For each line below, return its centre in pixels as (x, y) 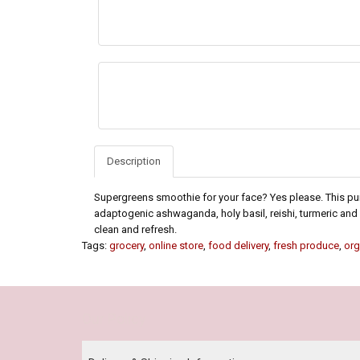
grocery (127, 246)
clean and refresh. (135, 230)
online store (176, 246)
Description (134, 162)
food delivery (238, 246)
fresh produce (306, 246)
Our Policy (114, 319)
